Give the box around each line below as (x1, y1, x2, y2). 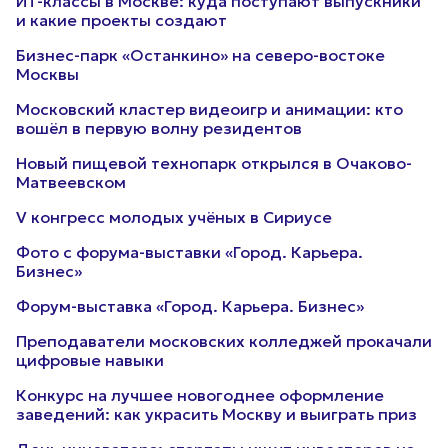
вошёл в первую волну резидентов (16, 118, 302, 138)
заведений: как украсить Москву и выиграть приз (16, 404, 417, 424)
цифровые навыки (16, 350, 164, 370)
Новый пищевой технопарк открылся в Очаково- (16, 153, 412, 173)
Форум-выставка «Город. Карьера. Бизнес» (16, 296, 364, 316)
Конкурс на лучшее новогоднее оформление (16, 385, 384, 405)
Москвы (16, 64, 79, 84)
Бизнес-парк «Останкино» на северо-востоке (16, 45, 385, 65)
